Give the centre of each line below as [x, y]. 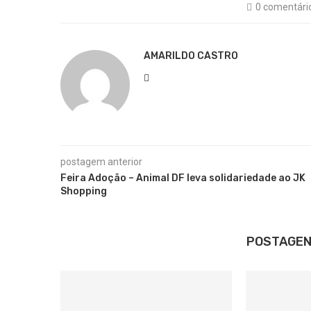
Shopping [84, 191]
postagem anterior [101, 162]
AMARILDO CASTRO [191, 56]
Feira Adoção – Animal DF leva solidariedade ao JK [183, 178]
